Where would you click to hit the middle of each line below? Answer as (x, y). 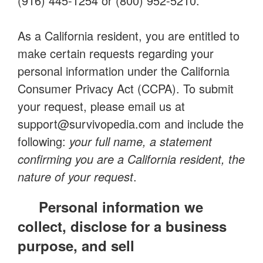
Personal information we (121, 207)
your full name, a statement (141, 141)
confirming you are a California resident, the (131, 159)
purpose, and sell (76, 245)
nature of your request (75, 176)
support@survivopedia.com (89, 124)
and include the (202, 124)
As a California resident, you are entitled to (129, 36)
